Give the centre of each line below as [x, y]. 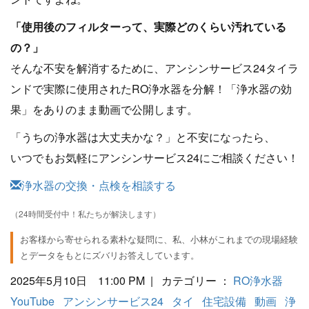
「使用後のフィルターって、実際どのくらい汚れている [148, 27]
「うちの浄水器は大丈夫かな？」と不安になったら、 [143, 137]
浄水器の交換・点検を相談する [99, 185]
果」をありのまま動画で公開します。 [104, 109]
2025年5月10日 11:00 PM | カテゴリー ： [122, 280]
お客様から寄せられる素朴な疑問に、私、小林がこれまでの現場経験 [159, 239]
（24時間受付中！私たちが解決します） [86, 213]
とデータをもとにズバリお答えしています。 [110, 255]
